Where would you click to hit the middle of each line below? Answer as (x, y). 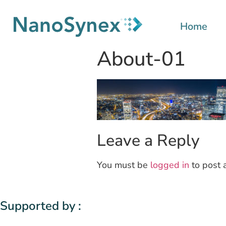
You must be (124, 165)
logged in (170, 165)
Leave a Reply (148, 141)
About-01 (141, 59)
